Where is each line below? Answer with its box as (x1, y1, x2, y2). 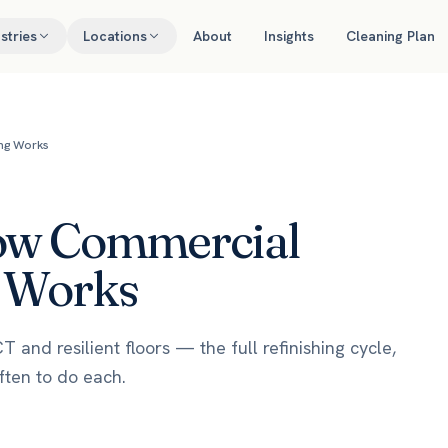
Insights (264, 27, 315, 45)
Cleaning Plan (346, 27, 436, 45)
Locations (83, 27, 148, 45)
